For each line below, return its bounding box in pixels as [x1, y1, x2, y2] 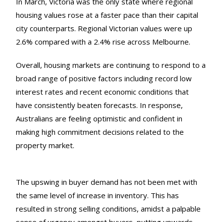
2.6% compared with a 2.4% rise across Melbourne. [16, 37, 191, 47]
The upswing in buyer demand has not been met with [16, 177, 198, 187]
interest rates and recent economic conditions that [16, 87, 189, 97]
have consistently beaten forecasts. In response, [16, 100, 183, 111]
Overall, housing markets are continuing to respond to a [16, 60, 206, 70]
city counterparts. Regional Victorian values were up [16, 23, 193, 34]
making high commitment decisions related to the [16, 127, 184, 137]
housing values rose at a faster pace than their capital [16, 10, 199, 20]
